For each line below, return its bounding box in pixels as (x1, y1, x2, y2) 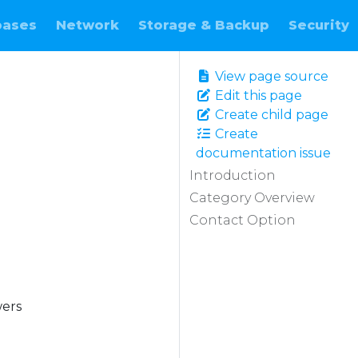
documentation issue (196, 145, 331, 161)
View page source (212, 69, 328, 84)
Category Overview (189, 190, 315, 205)
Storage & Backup (137, 18, 269, 33)
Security (288, 18, 349, 33)
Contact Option (189, 213, 296, 228)
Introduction (189, 168, 276, 183)
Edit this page (212, 88, 302, 103)
